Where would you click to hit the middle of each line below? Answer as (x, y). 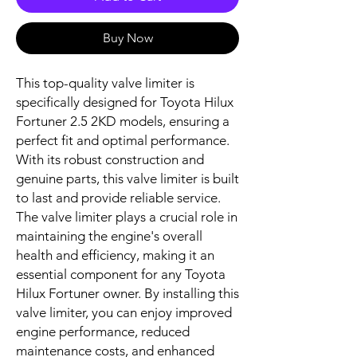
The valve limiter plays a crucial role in (127, 216)
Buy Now (127, 37)
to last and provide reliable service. (118, 197)
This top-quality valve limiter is (105, 82)
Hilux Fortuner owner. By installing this (127, 293)
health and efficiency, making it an (115, 255)
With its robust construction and (110, 159)
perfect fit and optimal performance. (123, 140)
